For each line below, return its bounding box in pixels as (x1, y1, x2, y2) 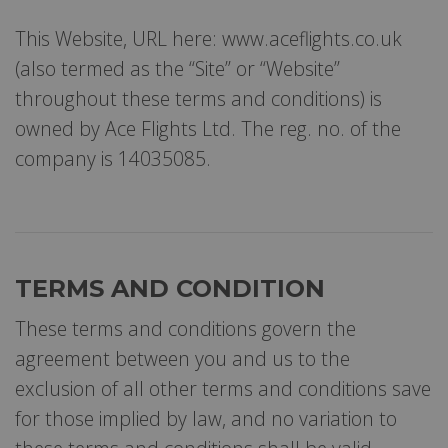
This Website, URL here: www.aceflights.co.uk (15, 24, 402, 52)
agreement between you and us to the (15, 344, 350, 372)
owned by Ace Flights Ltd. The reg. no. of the (15, 114, 401, 142)
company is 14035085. (15, 144, 211, 172)
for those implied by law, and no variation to (15, 404, 397, 432)
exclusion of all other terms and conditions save (15, 374, 431, 402)
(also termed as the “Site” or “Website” (15, 54, 340, 82)
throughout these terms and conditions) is (15, 84, 382, 112)
